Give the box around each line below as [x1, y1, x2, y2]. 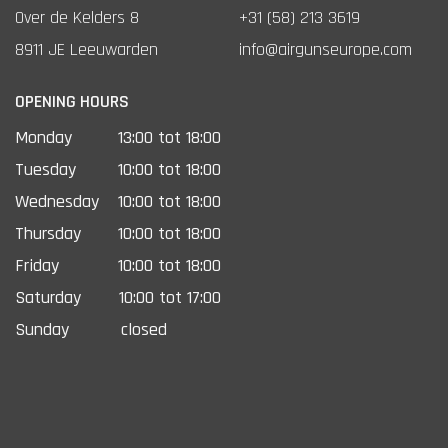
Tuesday [15, 157, 76, 181]
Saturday [15, 285, 81, 309]
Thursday [15, 221, 81, 245]
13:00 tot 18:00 [117, 125, 221, 149]
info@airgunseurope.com [239, 37, 412, 61]
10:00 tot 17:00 [118, 285, 221, 309]
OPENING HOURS [15, 89, 129, 113]
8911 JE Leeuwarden [15, 37, 158, 61]
